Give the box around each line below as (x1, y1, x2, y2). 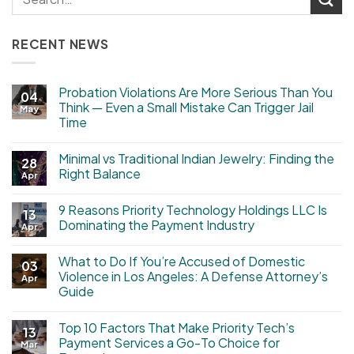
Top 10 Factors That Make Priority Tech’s (58, 319, 295, 337)
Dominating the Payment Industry (58, 217, 254, 234)
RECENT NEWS (12, 35, 109, 52)
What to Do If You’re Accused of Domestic (58, 253, 305, 270)
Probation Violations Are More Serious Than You (58, 84, 333, 101)
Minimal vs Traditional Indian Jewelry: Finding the (58, 150, 334, 168)
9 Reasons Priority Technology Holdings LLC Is (58, 201, 327, 219)
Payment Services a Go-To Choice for (58, 334, 280, 352)
